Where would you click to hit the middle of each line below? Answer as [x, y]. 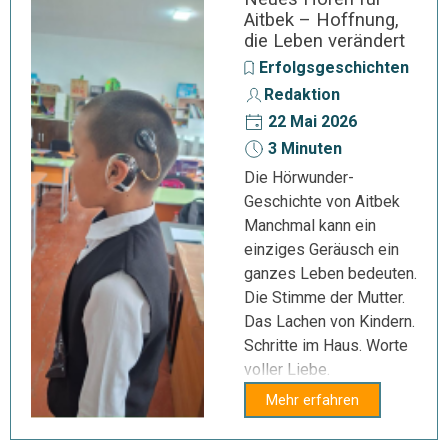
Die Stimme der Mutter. [324, 297]
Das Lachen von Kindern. [329, 321]
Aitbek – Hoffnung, [321, 20]
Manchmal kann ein [310, 225]
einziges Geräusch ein [321, 249]
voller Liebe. [287, 369]
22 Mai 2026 [310, 121]
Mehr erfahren [312, 400]
